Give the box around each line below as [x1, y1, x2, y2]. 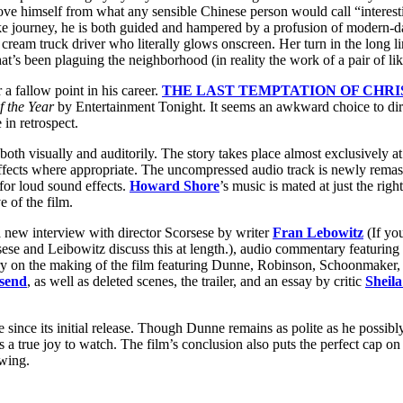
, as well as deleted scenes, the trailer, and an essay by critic [27, 273, 365, 290]
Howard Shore [130, 178, 219, 194]
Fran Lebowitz [273, 225, 363, 241]
